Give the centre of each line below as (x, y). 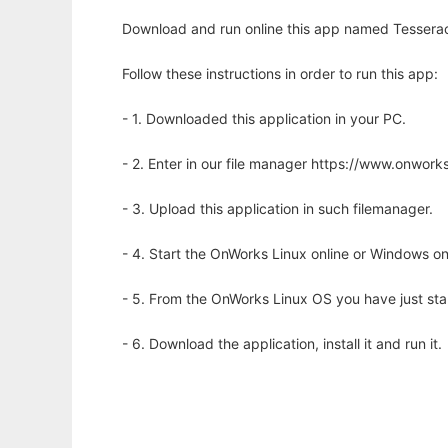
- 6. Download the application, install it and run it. (282, 343)
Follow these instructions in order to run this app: (280, 73)
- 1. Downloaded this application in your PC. (264, 118)
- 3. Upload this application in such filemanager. (277, 208)
